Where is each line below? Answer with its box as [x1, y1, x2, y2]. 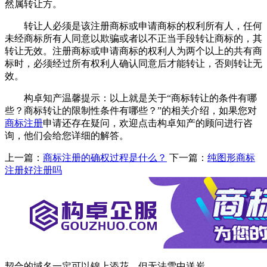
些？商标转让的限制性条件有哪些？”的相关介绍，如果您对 [5, 105, 257, 116]
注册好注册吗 [5, 165, 62, 176]
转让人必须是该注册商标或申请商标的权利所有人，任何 [5, 21, 262, 32]
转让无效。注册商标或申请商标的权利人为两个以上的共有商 [5, 46, 262, 57]
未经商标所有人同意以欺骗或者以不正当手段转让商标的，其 [5, 33, 262, 44]
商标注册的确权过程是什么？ [43, 153, 167, 163]
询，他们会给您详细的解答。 [5, 131, 129, 141]
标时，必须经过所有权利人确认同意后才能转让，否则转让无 [5, 58, 262, 69]
